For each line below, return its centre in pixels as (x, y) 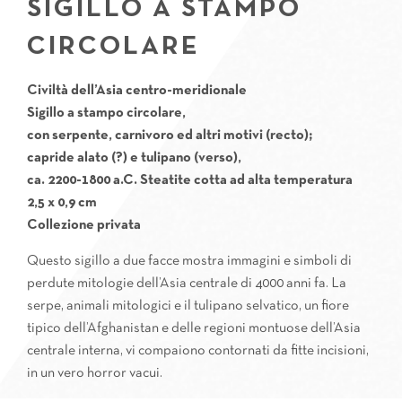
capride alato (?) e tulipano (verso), (134, 158)
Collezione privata (84, 225)
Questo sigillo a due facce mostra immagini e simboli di (189, 261)
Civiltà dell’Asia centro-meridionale (137, 91)
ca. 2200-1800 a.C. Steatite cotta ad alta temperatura (190, 180)
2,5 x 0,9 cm (62, 203)
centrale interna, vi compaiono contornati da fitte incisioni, (198, 351)
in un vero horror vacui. (95, 373)
